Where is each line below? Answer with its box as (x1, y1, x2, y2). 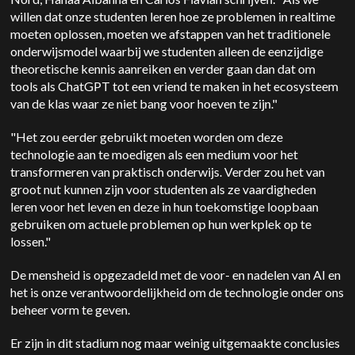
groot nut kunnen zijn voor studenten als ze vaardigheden (10, 181, 317, 197)
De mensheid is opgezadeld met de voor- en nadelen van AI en (10, 267, 342, 283)
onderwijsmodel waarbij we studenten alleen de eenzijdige (10, 44, 324, 59)
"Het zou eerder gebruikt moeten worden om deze (10, 129, 284, 145)
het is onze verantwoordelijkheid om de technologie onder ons (10, 284, 345, 300)
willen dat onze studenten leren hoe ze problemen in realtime (10, 9, 336, 25)
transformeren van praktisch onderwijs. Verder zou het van (10, 164, 326, 180)
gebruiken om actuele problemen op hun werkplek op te (10, 216, 312, 232)
